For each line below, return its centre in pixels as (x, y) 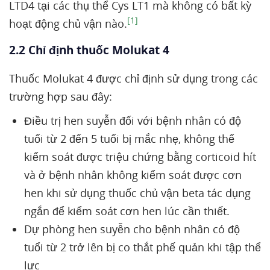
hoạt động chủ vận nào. (68, 24)
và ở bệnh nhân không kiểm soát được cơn (133, 175)
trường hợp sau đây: (61, 96)
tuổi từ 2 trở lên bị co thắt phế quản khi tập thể (143, 247)
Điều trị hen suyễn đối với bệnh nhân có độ (133, 121)
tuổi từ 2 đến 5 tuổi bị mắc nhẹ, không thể (129, 139)
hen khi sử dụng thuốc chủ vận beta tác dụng (137, 193)
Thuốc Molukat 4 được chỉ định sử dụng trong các (133, 78)
